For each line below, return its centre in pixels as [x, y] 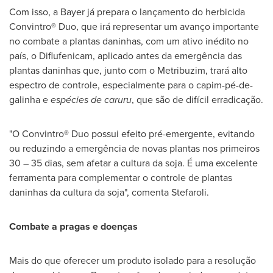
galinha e [30, 99]
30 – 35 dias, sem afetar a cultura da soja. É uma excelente [133, 163]
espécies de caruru [91, 99]
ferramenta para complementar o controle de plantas [121, 177]
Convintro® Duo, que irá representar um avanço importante [134, 26]
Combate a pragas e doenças [73, 226]
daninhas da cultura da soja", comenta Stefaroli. [109, 192]
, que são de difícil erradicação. [197, 99]
